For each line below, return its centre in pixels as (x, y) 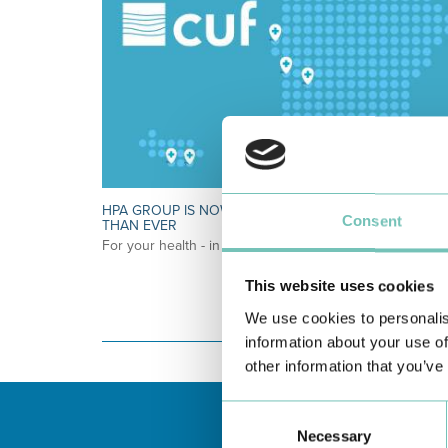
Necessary (334, 436)
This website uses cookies (339, 286)
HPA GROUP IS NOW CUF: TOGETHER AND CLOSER (266, 210)
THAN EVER (139, 225)
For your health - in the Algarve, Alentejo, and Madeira (269, 245)
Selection (251, 436)
